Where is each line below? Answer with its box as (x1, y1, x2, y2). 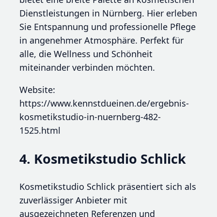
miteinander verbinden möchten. (19, 62, 155, 74)
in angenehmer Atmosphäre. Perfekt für (19, 34, 184, 46)
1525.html (19, 124, 61, 137)
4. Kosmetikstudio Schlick (19, 149, 186, 168)
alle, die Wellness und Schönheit (19, 48, 153, 60)
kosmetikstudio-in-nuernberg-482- (19, 111, 161, 123)
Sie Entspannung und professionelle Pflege (19, 21, 196, 33)
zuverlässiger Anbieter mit (19, 194, 127, 206)
